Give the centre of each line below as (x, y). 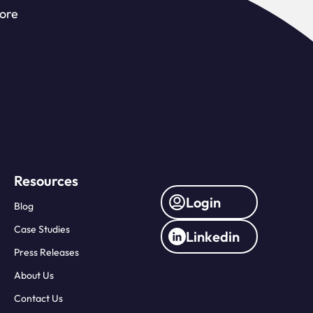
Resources (46, 181)
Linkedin (212, 237)
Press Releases (46, 253)
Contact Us (38, 299)
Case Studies (42, 230)
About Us (34, 276)
